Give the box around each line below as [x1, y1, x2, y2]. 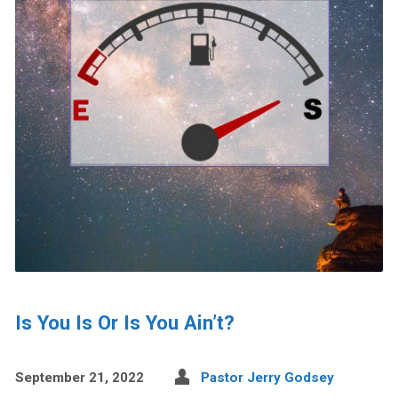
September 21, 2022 [14, 369, 144, 386]
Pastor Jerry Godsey [200, 369, 334, 386]
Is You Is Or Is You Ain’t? [14, 310, 235, 334]
